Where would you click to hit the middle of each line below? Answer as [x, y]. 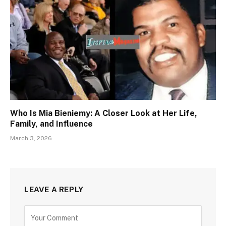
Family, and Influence [51, 124]
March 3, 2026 [31, 138]
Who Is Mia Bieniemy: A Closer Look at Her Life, [104, 113]
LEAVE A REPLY [54, 189]
